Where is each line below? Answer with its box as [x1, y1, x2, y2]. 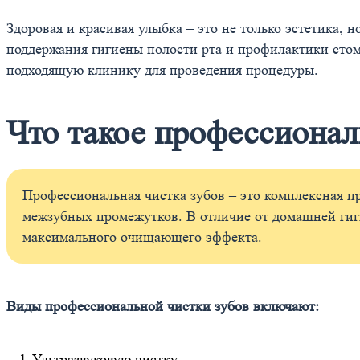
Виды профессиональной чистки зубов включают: [6, 298, 319, 315]
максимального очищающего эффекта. [22, 229, 262, 246]
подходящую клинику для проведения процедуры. [6, 62, 318, 79]
